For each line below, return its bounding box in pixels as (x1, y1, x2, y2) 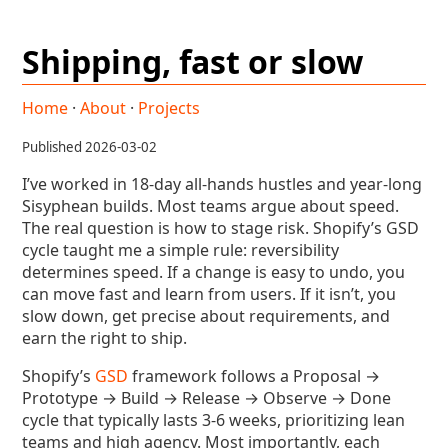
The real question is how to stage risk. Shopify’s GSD (22, 217, 420, 239)
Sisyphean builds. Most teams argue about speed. (22, 195, 400, 217)
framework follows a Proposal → (128, 365, 381, 387)
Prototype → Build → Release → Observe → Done (22, 387, 392, 409)
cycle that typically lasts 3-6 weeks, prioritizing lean (22, 409, 406, 431)
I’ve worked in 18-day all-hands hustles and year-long (22, 173, 423, 195)
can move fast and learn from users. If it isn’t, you (22, 283, 397, 305)
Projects (138, 97, 201, 119)
